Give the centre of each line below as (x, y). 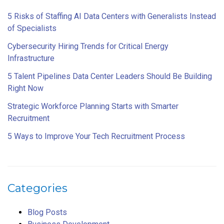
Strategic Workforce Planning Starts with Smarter (93, 106)
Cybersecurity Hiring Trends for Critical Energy (88, 46)
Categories (37, 188)
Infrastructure (31, 58)
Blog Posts (47, 212)
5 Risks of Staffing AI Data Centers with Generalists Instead (112, 16)
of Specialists (32, 28)
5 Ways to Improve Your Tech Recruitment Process (96, 136)
